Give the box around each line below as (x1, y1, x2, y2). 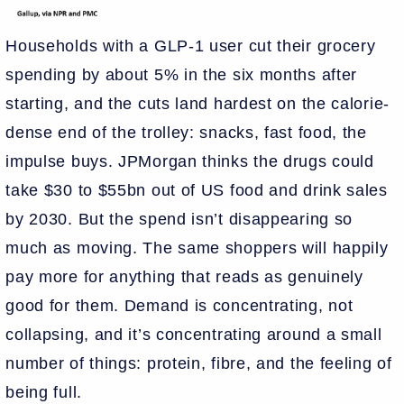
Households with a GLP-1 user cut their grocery (5, 36, 376, 55)
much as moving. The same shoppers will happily (5, 238, 389, 257)
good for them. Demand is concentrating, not (5, 296, 353, 315)
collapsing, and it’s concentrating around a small (5, 325, 382, 344)
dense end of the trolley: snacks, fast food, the (5, 123, 367, 142)
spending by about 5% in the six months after (5, 65, 358, 84)
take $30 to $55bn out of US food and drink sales (5, 180, 388, 199)
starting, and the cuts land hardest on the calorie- (5, 94, 390, 113)
